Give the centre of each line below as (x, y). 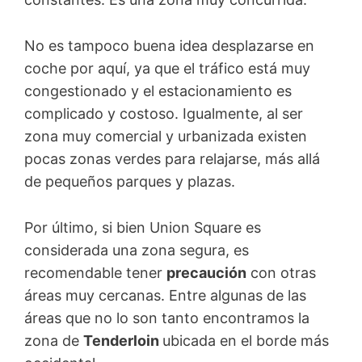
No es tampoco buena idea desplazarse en (169, 45)
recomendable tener (95, 272)
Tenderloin (123, 340)
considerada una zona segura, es (137, 250)
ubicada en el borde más (246, 340)
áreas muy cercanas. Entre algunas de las (165, 295)
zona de (54, 340)
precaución (206, 272)
